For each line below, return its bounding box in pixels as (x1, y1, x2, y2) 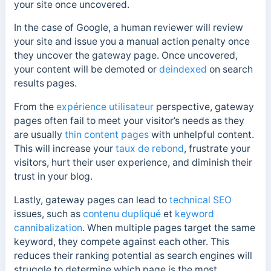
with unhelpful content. (148, 129, 254, 140)
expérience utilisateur (56, 101, 154, 113)
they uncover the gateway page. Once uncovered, (13, 50, 238, 62)
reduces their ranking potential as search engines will (13, 249, 252, 261)
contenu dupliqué (82, 207, 161, 220)
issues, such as (13, 207, 83, 220)
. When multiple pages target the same (82, 221, 255, 233)
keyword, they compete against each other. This (13, 235, 229, 247)
